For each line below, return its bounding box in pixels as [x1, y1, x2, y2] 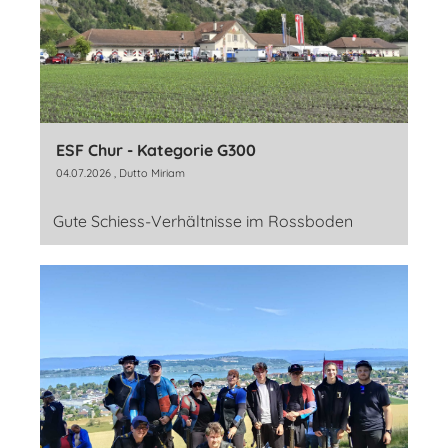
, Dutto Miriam [111, 166, 185, 181]
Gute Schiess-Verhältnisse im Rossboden [53, 211, 353, 232]
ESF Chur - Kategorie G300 [56, 140, 256, 161]
